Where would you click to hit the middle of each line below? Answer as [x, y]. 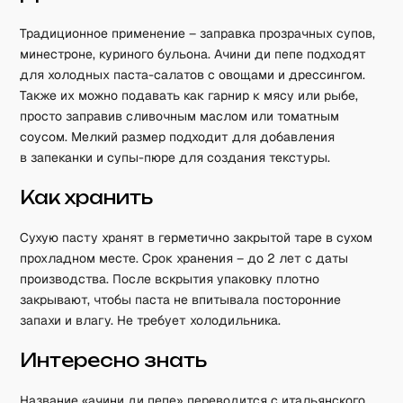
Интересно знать [114, 360]
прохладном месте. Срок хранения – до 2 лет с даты [184, 258]
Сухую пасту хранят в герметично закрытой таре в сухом [197, 237]
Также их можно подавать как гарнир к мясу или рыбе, [189, 95]
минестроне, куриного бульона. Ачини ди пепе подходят [193, 54]
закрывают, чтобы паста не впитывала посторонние [181, 300]
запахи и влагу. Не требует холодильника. [151, 320]
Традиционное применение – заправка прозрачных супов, [198, 33]
